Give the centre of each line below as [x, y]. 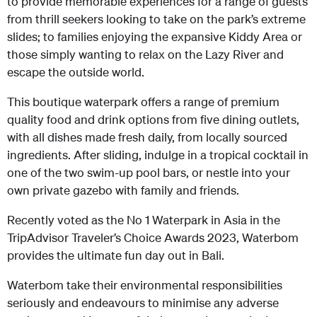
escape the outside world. [76, 71]
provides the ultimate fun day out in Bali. [116, 255]
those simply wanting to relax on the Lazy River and [145, 54]
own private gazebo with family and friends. [123, 190]
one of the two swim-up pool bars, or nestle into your [149, 172]
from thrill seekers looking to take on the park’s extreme [156, 18]
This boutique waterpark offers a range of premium [143, 101]
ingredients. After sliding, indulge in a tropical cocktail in [158, 154]
